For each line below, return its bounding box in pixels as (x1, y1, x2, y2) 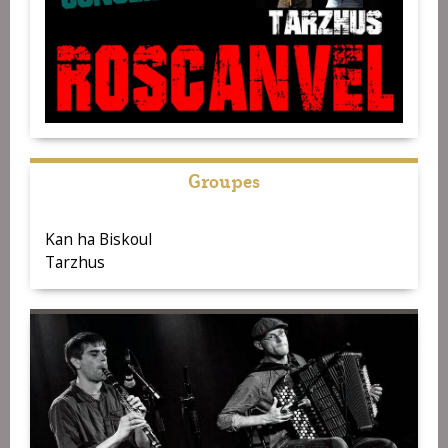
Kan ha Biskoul (45, 228, 152, 251)
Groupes (188, 166, 260, 194)
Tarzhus (45, 251, 105, 274)
